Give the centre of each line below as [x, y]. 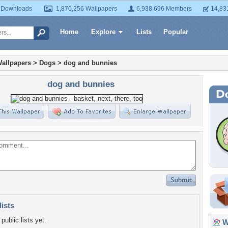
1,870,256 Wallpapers [87, 9]
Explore [103, 32]
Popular [176, 32]
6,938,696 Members [164, 9]
